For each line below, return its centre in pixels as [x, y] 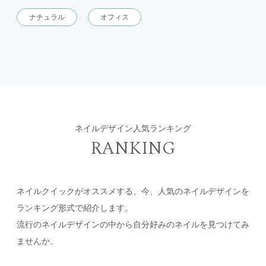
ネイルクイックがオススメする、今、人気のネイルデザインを [133, 191]
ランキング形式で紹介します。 [75, 207]
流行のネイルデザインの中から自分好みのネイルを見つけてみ [133, 224]
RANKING [133, 148]
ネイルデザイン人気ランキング [133, 128]
